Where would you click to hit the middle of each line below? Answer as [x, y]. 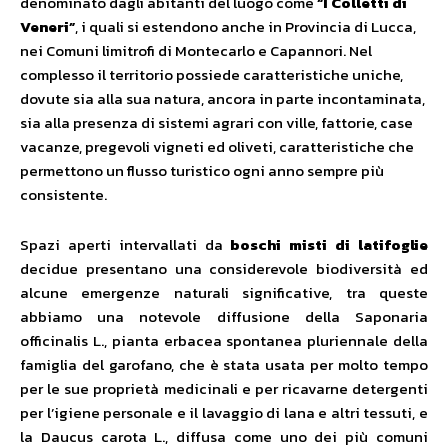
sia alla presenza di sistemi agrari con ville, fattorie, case [216, 123]
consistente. [63, 195]
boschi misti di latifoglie [329, 245]
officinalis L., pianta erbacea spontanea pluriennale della [224, 341]
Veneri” [47, 27]
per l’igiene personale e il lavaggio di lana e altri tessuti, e [224, 413]
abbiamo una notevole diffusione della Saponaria [224, 317]
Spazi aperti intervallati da [125, 245]
